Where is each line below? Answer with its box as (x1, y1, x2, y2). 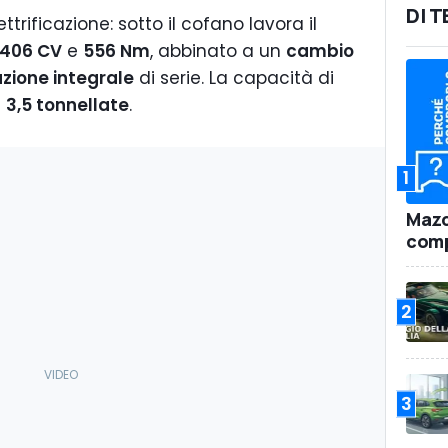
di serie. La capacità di (134, 66, 334, 90)
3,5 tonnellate (6, 93, 129, 117)
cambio (286, 39, 354, 63)
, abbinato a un (150, 39, 286, 63)
